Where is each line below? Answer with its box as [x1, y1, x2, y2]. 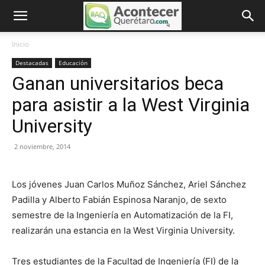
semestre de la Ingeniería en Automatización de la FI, [12, 209, 233, 221]
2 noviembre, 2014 [14, 142, 70, 151]
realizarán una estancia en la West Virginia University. [12, 225, 235, 236]
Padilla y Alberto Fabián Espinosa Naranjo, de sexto [12, 194, 227, 205]
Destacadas [15, 59, 49, 67]
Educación [59, 59, 88, 67]
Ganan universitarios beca [12, 72, 224, 95]
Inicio [12, 39, 29, 49]
